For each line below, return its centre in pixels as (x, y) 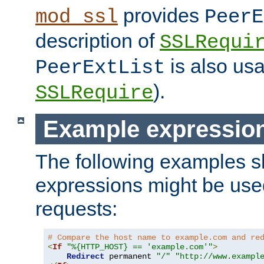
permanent (130, 257)
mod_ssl (77, 17)
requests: (76, 209)
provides (161, 15)
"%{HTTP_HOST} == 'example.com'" (140, 247)
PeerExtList (100, 67)
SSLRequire (94, 93)
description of (98, 40)
